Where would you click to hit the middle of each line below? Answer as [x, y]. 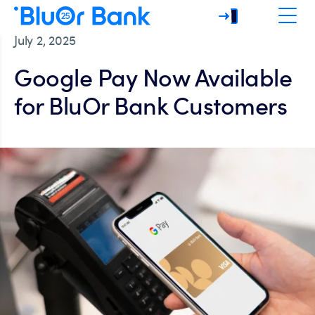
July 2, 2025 [45, 40]
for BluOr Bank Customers [150, 105]
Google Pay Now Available [153, 77]
